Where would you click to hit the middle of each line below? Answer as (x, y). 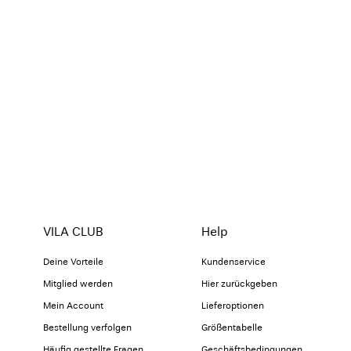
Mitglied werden (78, 284)
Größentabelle (232, 328)
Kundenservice (234, 262)
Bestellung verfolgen (88, 328)
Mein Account (74, 306)
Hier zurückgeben (240, 284)
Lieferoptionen (233, 306)
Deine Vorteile (74, 262)
